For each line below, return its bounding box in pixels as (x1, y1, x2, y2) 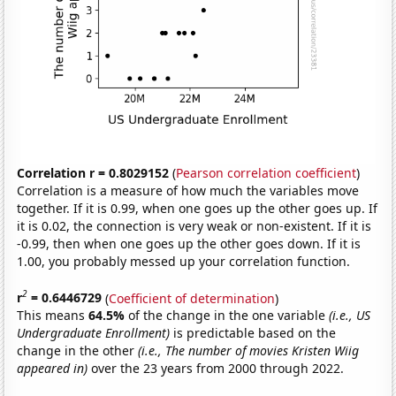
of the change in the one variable (128, 307, 330, 324)
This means (17, 307, 89, 324)
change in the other (17, 342, 139, 360)
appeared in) (17, 360, 88, 377)
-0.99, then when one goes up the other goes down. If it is (17, 234, 362, 252)
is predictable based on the (170, 324, 337, 342)
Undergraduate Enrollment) (17, 324, 171, 342)
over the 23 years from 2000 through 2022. (88, 360, 345, 377)
